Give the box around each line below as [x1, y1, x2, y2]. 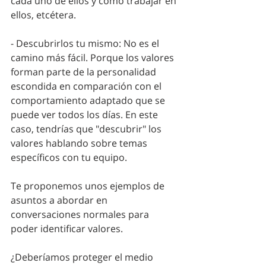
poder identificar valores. [11, 222, 125, 236]
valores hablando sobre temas [11, 137, 150, 150]
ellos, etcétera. [11, 8, 76, 22]
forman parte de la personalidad [11, 65, 159, 79]
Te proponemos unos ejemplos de [11, 179, 167, 193]
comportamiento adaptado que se [11, 94, 167, 107]
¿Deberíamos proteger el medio [11, 251, 156, 264]
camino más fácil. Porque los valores [11, 51, 176, 65]
